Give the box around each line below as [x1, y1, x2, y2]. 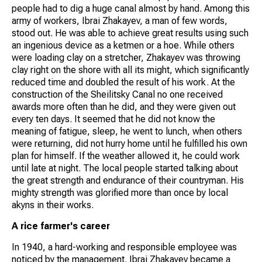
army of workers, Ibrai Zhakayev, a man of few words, [12, 15, 227, 26]
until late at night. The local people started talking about [12, 162, 238, 174]
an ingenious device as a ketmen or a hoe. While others [12, 39, 235, 51]
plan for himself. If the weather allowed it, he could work [12, 150, 240, 161]
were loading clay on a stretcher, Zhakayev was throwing [12, 51, 240, 63]
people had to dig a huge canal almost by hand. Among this [12, 2, 250, 14]
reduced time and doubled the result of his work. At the [12, 76, 235, 88]
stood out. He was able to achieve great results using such [12, 27, 249, 39]
